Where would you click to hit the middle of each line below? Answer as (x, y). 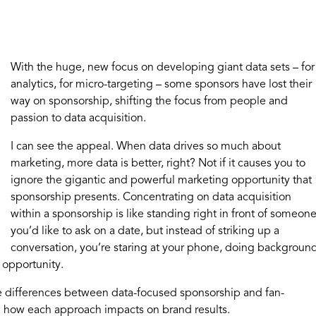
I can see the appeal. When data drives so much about (145, 147)
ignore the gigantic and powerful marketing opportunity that (161, 181)
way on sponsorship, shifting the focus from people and (149, 102)
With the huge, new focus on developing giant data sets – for (162, 68)
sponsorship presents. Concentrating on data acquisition (151, 197)
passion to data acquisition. (79, 119)
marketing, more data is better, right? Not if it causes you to (158, 164)
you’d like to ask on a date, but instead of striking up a (145, 231)
